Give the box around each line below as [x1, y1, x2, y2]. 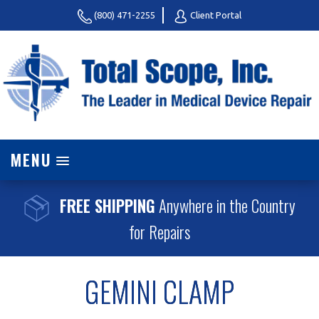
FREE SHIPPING [59, 194, 155, 219]
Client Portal [188, 10, 241, 20]
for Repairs [129, 219, 190, 244]
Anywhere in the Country [155, 194, 296, 219]
